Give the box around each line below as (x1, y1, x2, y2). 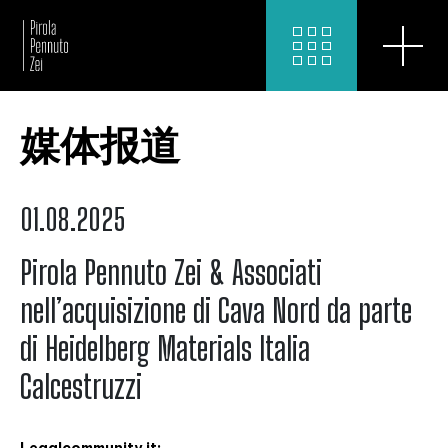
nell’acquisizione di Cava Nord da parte (20, 292, 412, 330)
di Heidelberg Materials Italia (20, 330, 310, 368)
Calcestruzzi (20, 368, 142, 406)
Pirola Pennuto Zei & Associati (20, 254, 322, 292)
